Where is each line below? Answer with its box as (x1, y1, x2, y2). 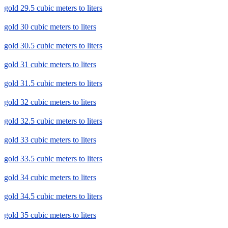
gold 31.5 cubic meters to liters (4, 79, 102, 88)
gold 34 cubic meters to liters (4, 173, 96, 182)
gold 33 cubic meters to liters (4, 135, 96, 145)
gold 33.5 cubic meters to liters (4, 154, 102, 163)
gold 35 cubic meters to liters (4, 211, 96, 220)
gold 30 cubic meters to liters (4, 22, 96, 32)
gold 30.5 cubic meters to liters (4, 41, 102, 50)
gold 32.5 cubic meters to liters (4, 117, 102, 126)
